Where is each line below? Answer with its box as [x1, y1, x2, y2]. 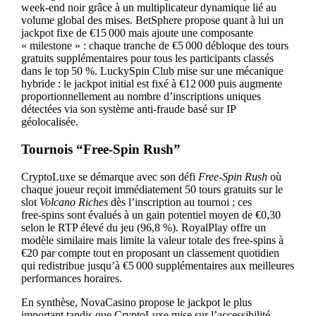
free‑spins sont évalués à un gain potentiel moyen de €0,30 [20, 208, 281, 221]
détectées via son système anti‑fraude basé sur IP [20, 103, 236, 116]
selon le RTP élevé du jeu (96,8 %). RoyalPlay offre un [20, 221, 266, 233]
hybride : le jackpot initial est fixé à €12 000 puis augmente [20, 78, 282, 90]
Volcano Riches [39, 195, 108, 208]
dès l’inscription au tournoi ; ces [107, 195, 252, 208]
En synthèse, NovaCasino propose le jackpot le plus [20, 296, 252, 308]
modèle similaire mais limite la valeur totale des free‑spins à [20, 233, 284, 246]
